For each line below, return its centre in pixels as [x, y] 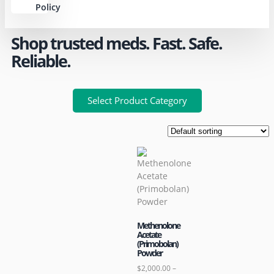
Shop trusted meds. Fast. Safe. [117, 43]
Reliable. [41, 61]
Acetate [149, 234]
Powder [150, 253]
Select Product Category [137, 100]
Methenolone [158, 225]
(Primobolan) [157, 243]
